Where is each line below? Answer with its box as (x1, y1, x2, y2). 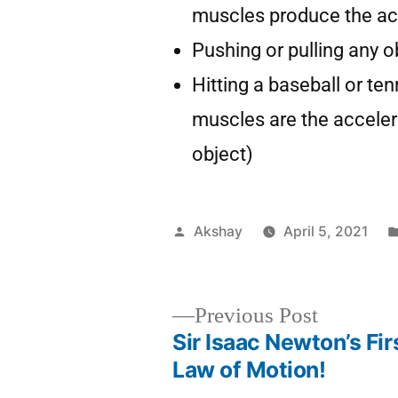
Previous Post (195, 301, 319, 330)
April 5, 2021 (283, 222, 369, 240)
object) (192, 142, 254, 165)
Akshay (194, 222, 243, 240)
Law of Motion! (172, 355, 326, 383)
